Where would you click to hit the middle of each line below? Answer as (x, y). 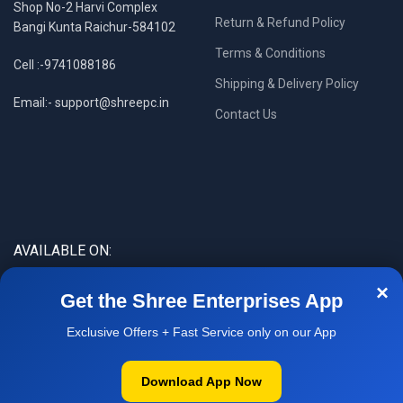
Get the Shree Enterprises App (201, 301)
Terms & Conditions (270, 54)
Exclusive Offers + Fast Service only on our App (201, 332)
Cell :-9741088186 (65, 65)
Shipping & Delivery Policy (287, 84)
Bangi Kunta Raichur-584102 (94, 27)
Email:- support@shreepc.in (91, 103)
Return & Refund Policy (280, 23)
